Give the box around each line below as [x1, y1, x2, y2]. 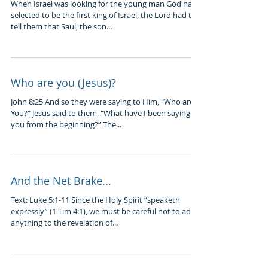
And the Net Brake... [11, 173, 111, 188]
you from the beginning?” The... [11, 119, 121, 130]
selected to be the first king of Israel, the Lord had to [11, 10, 196, 20]
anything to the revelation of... [11, 217, 118, 228]
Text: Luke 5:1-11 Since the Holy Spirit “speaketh [11, 194, 180, 205]
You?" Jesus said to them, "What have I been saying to [11, 108, 200, 118]
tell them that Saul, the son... [11, 21, 112, 32]
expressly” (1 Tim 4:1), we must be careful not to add [11, 206, 196, 217]
